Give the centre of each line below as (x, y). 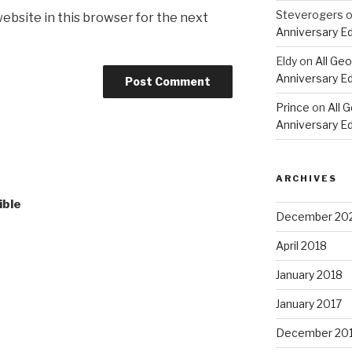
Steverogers (309, 15)
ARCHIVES (306, 179)
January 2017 (308, 304)
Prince (292, 108)
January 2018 (309, 275)
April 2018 (301, 246)
